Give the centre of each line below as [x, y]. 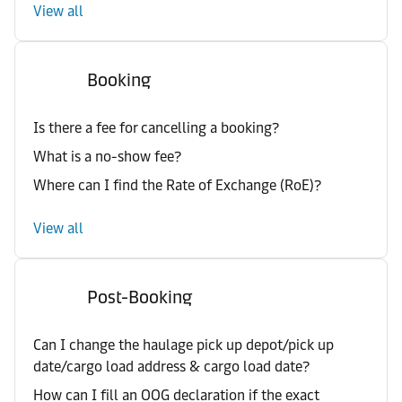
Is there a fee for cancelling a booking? [156, 128]
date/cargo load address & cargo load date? [171, 367]
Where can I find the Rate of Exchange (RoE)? [177, 185]
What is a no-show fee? [107, 157]
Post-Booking [140, 297]
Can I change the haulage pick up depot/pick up [184, 345]
